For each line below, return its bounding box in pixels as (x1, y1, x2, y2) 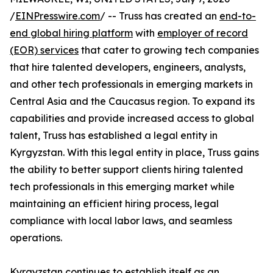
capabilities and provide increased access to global (10, 112, 254, 125)
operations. (10, 232, 62, 244)
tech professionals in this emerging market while (10, 180, 235, 193)
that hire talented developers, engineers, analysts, (10, 61, 246, 74)
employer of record (157, 27, 248, 40)
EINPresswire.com (15, 10, 100, 23)
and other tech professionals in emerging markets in (10, 78, 253, 91)
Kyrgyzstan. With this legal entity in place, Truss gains (10, 146, 259, 159)
